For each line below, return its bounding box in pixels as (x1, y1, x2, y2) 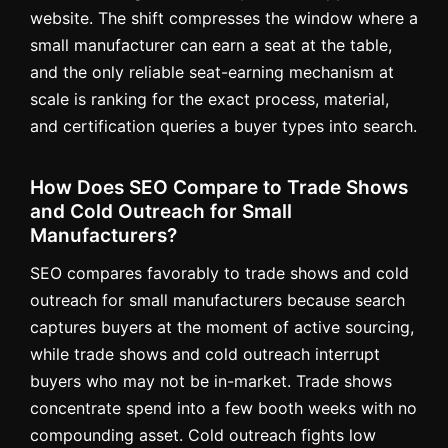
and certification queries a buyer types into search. (30, 115, 417, 136)
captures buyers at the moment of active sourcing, (30, 316, 414, 337)
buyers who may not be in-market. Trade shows (30, 370, 392, 391)
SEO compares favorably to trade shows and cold (30, 262, 409, 283)
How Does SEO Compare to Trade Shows (30, 175, 408, 199)
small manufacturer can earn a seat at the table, (30, 34, 392, 55)
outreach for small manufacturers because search (30, 289, 405, 310)
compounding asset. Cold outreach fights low (30, 424, 376, 445)
